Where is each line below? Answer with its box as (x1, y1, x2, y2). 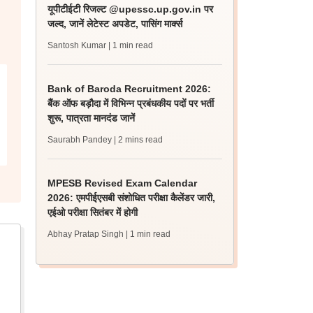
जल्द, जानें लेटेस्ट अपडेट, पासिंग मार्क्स (48, 18, 183, 29)
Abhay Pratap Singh (48, 229, 124, 239)
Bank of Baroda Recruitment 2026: (48, 83, 212, 94)
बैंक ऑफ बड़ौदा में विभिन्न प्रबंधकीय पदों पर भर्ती (48, 98, 214, 109)
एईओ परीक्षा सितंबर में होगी (48, 207, 138, 218)
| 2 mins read (114, 135, 163, 145)
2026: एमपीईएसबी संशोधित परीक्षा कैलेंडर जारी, (48, 192, 216, 203)
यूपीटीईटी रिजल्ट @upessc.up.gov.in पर (48, 3, 214, 15)
